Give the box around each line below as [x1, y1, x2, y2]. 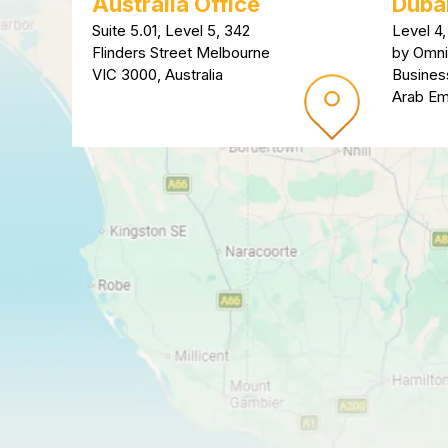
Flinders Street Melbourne [92, 43, 270, 63]
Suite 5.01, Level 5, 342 [92, 21, 250, 41]
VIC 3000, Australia [92, 65, 223, 85]
